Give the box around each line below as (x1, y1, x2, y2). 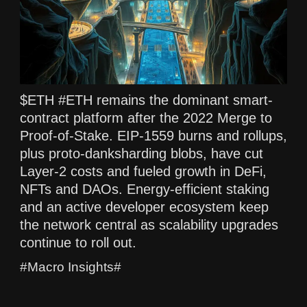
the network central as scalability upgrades (20, 217, 278, 232)
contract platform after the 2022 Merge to (20, 110, 272, 125)
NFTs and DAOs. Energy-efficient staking (20, 181, 269, 197)
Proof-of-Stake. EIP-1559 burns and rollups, (20, 127, 287, 143)
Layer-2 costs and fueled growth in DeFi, (20, 163, 267, 179)
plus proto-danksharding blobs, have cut (20, 145, 263, 161)
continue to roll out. (20, 234, 136, 250)
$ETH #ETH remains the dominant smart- (20, 92, 273, 108)
